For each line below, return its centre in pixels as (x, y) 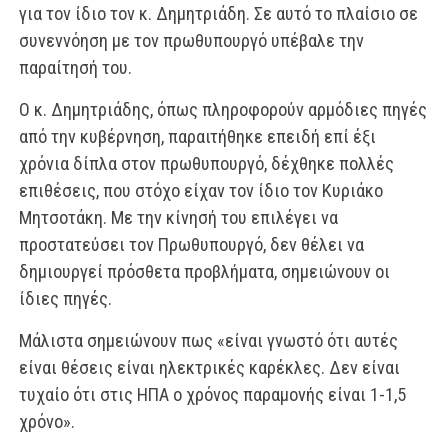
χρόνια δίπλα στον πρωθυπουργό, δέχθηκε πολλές (206, 163)
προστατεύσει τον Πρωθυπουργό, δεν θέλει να (191, 244)
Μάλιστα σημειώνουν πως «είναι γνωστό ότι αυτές (208, 340)
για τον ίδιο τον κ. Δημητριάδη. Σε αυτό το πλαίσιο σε (218, 13)
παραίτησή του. (75, 67)
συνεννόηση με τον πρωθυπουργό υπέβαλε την (191, 40)
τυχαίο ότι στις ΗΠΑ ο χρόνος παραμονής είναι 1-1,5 (212, 394)
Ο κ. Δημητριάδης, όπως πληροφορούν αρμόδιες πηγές (222, 109)
